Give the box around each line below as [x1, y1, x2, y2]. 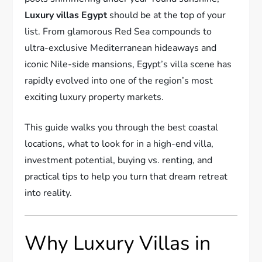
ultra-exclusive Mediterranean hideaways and [25, 41, 217, 54]
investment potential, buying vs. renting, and [25, 153, 213, 167]
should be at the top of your [107, 8, 226, 22]
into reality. [25, 186, 73, 199]
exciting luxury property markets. [25, 90, 164, 104]
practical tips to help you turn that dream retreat [25, 170, 228, 183]
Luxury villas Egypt [25, 8, 108, 22]
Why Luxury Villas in [25, 229, 211, 257]
